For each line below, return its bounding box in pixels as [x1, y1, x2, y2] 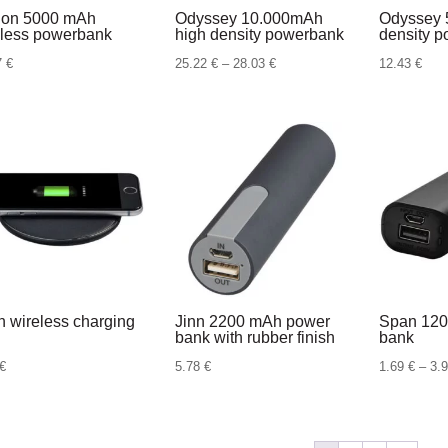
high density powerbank [174, 26, 344, 44]
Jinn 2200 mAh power [174, 312, 330, 330]
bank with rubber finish [174, 328, 335, 346]
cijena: [274, 81, 313, 97]
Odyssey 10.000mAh [174, 10, 323, 28]
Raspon [274, 55, 319, 71]
